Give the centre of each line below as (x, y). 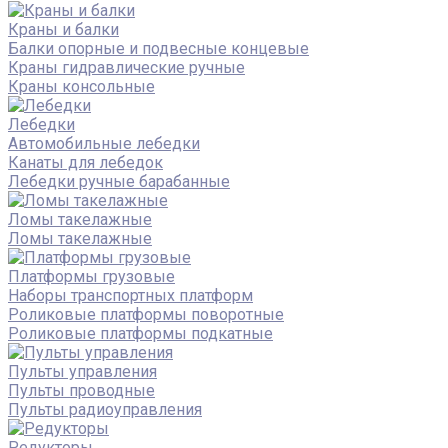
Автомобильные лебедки (104, 143)
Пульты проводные (81, 390)
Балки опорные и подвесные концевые (158, 48)
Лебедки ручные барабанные (119, 181)
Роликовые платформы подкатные (140, 333)
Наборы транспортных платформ (130, 295)
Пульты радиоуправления (105, 409)
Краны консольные (81, 86)
